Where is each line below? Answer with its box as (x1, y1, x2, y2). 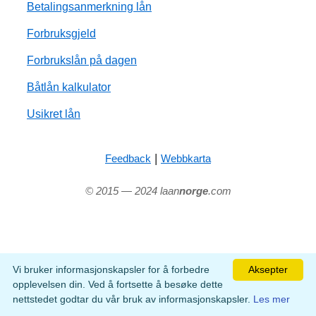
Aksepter (248, 264, 288, 275)
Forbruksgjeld (27, 27, 96, 39)
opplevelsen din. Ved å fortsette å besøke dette (13, 279, 223, 290)
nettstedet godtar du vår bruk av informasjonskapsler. (13, 293, 253, 305)
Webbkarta (161, 152, 211, 164)
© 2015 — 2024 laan (85, 184, 179, 197)
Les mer (253, 293, 290, 305)
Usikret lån (27, 107, 80, 120)
